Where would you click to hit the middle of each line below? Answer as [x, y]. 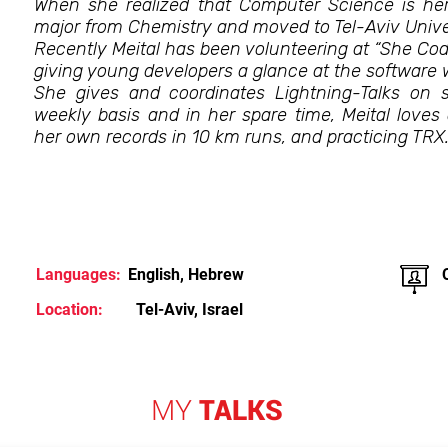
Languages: [78, 274]
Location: [69, 309]
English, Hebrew [186, 274]
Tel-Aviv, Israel [189, 309]
